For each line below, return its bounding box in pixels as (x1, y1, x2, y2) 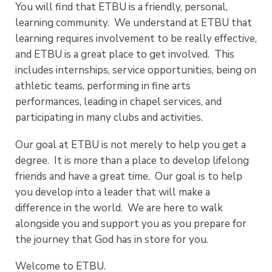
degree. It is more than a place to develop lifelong (15, 153, 249, 168)
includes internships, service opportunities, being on (15, 63, 256, 77)
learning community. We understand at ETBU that (15, 15, 252, 30)
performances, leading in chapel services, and (15, 94, 222, 109)
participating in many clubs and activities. (15, 110, 205, 124)
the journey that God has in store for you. (15, 232, 211, 246)
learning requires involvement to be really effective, (15, 31, 257, 46)
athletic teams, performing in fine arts (15, 78, 191, 93)
